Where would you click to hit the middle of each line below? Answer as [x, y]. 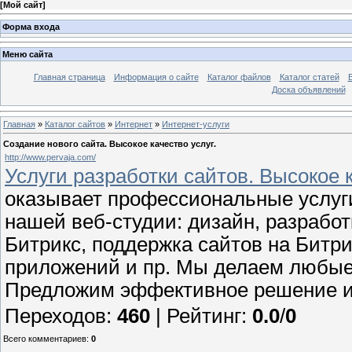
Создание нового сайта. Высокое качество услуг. [110, 143]
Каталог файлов [239, 77]
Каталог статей [309, 77]
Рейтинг [204, 315]
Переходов [55, 315]
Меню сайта [27, 55]
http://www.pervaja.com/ [50, 157]
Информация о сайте [156, 77]
